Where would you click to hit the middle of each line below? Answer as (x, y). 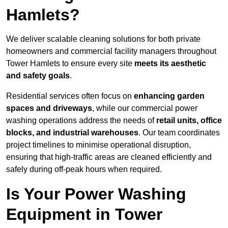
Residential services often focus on (70, 96)
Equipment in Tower (84, 215)
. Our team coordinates (179, 133)
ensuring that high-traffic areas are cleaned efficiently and (109, 157)
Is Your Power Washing (96, 194)
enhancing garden (169, 96)
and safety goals (38, 76)
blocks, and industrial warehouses (72, 133)
